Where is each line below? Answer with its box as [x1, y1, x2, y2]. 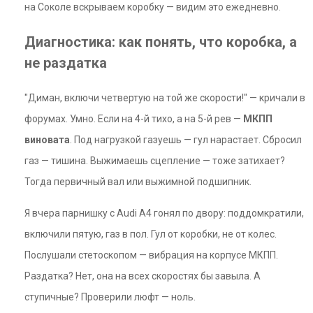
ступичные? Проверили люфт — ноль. [24, 291, 196, 303]
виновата [24, 134, 70, 145]
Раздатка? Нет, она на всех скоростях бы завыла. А [24, 270, 261, 282]
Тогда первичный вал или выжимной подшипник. [24, 176, 252, 187]
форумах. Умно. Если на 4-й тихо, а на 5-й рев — [24, 113, 243, 124]
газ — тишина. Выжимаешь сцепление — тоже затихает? [24, 155, 285, 166]
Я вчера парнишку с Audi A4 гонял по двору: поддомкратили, [24, 208, 304, 219]
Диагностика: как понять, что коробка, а [24, 34, 297, 50]
